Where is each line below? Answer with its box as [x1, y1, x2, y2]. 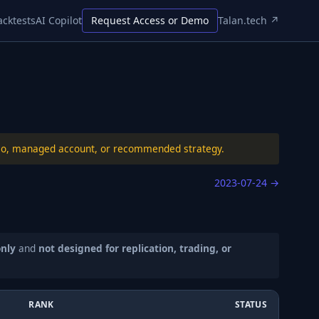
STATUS [235, 298, 267, 310]
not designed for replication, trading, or [38, 241, 231, 255]
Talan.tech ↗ [218, 14, 279, 27]
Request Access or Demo [91, 14, 209, 27]
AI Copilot [36, 14, 82, 27]
